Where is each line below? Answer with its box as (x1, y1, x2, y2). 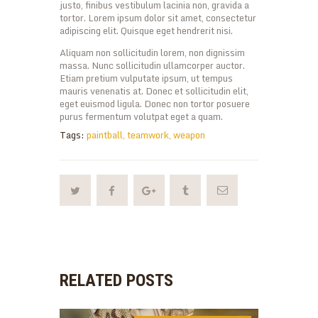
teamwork (127, 127, 169, 143)
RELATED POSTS (60, 270, 173, 291)
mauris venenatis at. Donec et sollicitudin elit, (60, 83, 248, 99)
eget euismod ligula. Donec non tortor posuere (60, 96, 250, 112)
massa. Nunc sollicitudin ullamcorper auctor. (60, 57, 245, 74)
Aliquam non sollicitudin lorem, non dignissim (60, 45, 245, 61)
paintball (87, 127, 123, 143)
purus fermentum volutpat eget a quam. (60, 109, 223, 125)
